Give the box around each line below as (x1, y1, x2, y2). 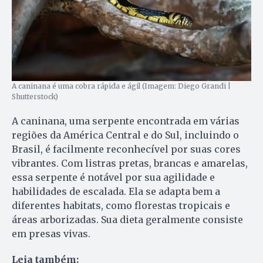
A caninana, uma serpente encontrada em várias (12, 114, 240, 127)
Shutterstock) (12, 92, 58, 101)
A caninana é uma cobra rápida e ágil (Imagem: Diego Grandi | (12, 81, 231, 90)
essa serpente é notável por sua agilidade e (12, 171, 215, 183)
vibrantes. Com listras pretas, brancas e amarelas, (12, 157, 248, 169)
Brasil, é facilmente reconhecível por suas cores (12, 143, 241, 155)
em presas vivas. (12, 227, 90, 240)
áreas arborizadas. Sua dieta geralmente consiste (12, 213, 243, 225)
